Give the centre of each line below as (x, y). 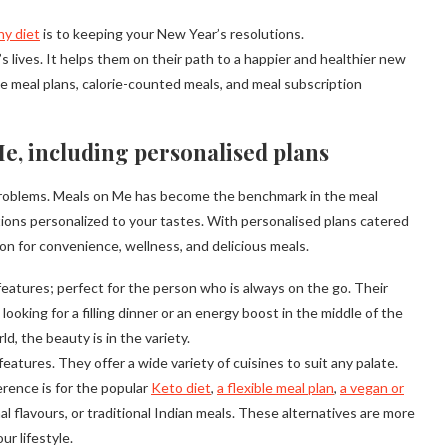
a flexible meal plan (275, 388)
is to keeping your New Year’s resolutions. (172, 34)
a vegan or (372, 388)
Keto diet (181, 388)
